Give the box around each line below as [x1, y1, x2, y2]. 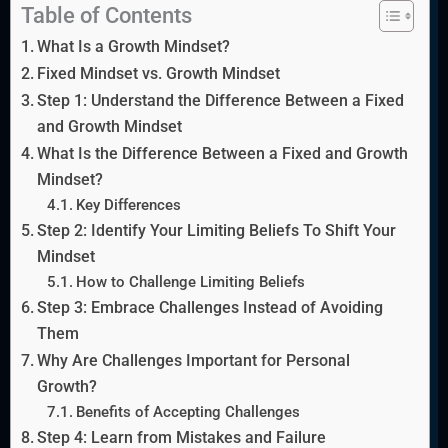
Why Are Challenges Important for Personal [37, 351, 351, 371]
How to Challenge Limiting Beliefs [75, 273, 305, 292]
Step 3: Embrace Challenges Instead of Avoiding [37, 298, 384, 318]
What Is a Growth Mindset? [37, 37, 231, 57]
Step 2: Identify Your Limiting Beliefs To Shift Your [37, 221, 397, 241]
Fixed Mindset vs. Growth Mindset [37, 64, 281, 84]
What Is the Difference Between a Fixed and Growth [37, 144, 409, 164]
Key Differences [75, 196, 181, 215]
